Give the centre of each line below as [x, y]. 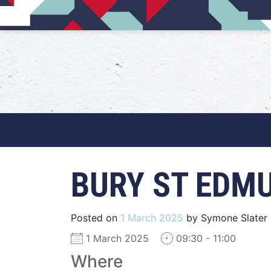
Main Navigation [83, 140]
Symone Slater [233, 218]
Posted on [96, 218]
